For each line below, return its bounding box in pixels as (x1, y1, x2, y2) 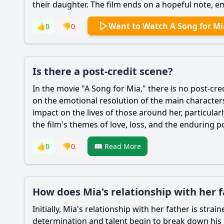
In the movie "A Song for (32, 83, 126, 94)
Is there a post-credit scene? (32, 64, 173, 78)
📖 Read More (94, 141, 141, 151)
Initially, (32, 203, 63, 214)
